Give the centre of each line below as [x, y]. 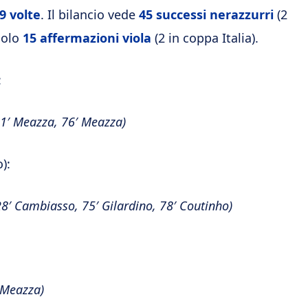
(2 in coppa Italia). [205, 38]
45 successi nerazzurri [208, 14]
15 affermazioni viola [87, 38]
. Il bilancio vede [90, 14]
